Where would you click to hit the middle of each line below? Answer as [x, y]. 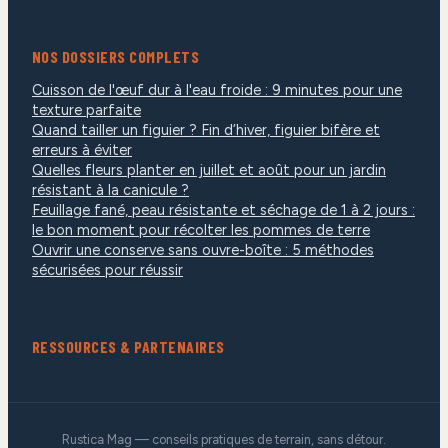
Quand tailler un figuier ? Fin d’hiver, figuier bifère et [206, 129]
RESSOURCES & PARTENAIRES [128, 347]
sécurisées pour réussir [107, 269]
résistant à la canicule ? [110, 189]
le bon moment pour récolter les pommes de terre [201, 229]
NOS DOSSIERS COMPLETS [116, 56]
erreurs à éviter [82, 149]
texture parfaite [86, 109]
